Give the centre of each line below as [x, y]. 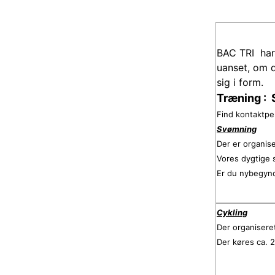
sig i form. [240, 82]
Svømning [237, 129]
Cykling [232, 212]
